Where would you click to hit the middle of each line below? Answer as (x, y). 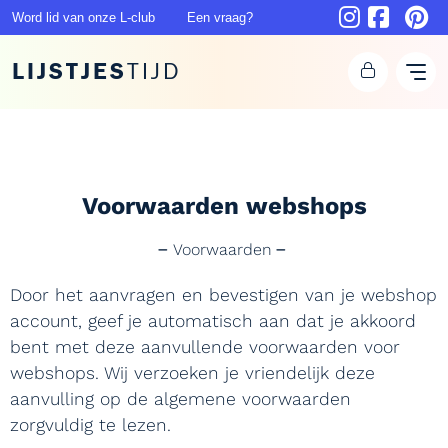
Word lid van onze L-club (83, 17)
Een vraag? (220, 17)
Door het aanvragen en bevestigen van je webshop (223, 295)
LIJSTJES (69, 71)
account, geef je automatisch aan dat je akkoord (213, 321)
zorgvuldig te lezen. (93, 425)
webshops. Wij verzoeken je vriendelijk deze (192, 373)
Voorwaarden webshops (224, 206)
